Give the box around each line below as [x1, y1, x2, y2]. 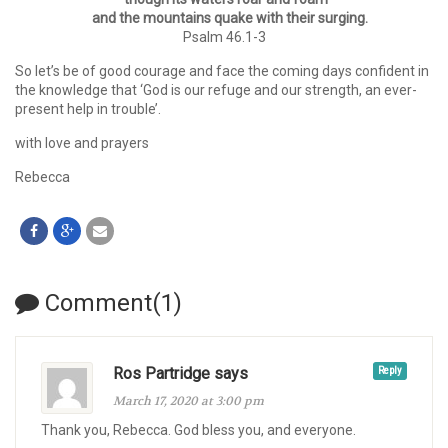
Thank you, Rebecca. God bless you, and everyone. [41, 422, 356, 439]
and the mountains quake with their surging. [80, 10, 368, 27]
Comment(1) [39, 289, 182, 318]
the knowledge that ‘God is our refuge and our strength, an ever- [15, 82, 417, 99]
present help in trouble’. [15, 101, 161, 118]
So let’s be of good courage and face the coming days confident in [15, 63, 429, 80]
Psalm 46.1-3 [182, 29, 266, 46]
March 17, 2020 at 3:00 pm [113, 393, 264, 410]
